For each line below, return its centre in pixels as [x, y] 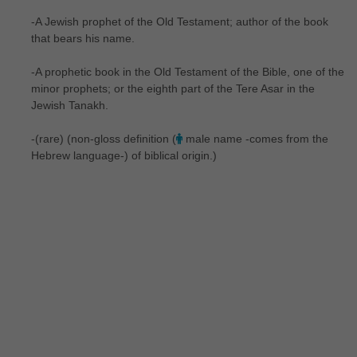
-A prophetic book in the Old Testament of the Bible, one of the [187, 71]
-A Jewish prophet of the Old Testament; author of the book [179, 21]
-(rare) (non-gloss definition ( [103, 138]
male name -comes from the [255, 138]
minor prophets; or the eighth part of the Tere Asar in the [173, 88]
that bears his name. [82, 38]
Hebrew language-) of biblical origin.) [124, 155]
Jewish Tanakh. [69, 105]
